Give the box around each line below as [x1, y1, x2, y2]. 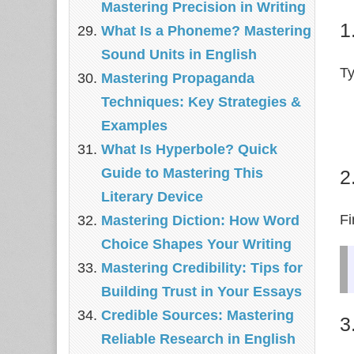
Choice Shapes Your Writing [101, 236, 292, 252]
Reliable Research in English [101, 331, 296, 347]
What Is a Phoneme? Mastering [101, 23, 311, 39]
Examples [101, 118, 168, 134]
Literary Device [101, 189, 203, 205]
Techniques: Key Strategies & [101, 94, 301, 110]
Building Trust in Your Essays [101, 284, 302, 299]
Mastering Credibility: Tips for [101, 260, 303, 276]
